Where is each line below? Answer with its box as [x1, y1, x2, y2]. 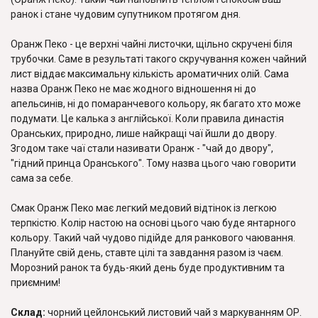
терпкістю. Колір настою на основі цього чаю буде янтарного [11, 217, 296, 229]
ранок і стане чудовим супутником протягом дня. [11, 9, 241, 20]
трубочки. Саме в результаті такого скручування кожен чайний [11, 53, 307, 65]
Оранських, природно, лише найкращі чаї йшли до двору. [11, 128, 277, 139]
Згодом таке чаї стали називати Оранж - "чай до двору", [11, 143, 273, 154]
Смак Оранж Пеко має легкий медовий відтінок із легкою [11, 202, 277, 214]
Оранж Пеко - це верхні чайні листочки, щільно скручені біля [11, 38, 292, 50]
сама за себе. [11, 172, 73, 184]
